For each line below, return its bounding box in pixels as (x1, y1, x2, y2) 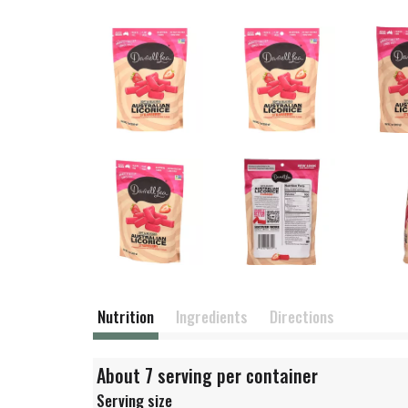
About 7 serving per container (97, 362, 318, 389)
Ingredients (176, 305, 248, 328)
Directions (270, 305, 334, 328)
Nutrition (97, 305, 154, 328)
